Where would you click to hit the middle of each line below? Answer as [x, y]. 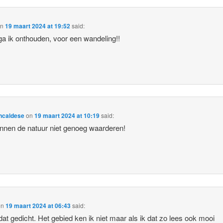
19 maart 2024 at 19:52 [38, 26]
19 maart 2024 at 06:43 [38, 205]
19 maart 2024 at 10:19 [67, 116]
